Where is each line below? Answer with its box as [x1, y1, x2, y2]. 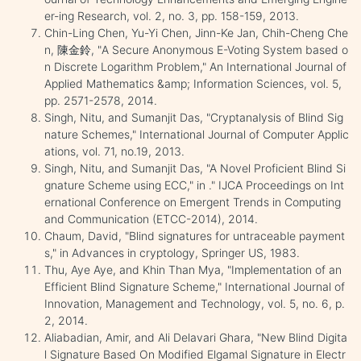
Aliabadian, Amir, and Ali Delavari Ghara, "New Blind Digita [44, 330, 347, 344]
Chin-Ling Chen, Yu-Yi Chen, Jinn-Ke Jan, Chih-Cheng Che [44, 25, 348, 39]
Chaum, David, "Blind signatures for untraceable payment [44, 228, 345, 243]
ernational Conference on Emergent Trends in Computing [44, 194, 341, 209]
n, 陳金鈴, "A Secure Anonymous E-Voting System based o [44, 42, 348, 56]
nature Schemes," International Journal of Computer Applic [44, 127, 349, 141]
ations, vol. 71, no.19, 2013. [44, 143, 185, 158]
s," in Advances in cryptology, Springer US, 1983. [44, 245, 300, 259]
